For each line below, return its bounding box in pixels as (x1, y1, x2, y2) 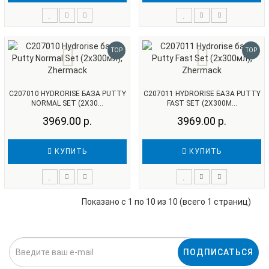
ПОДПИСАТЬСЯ (183, 247, 253, 257)
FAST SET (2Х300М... (166, 99, 237, 107)
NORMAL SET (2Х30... (31, 99, 103, 107)
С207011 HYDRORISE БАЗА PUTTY (143, 89, 261, 98)
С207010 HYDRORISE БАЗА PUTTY (8, 89, 126, 98)
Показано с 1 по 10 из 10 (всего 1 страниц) (82, 197, 251, 207)
